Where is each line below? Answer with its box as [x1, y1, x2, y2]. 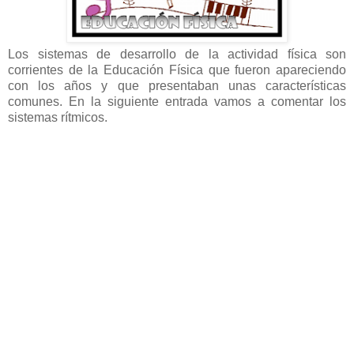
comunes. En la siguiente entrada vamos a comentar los [8, 95, 346, 109]
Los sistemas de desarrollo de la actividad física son [8, 47, 346, 62]
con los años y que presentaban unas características [8, 79, 346, 93]
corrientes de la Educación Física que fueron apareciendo [8, 63, 346, 77]
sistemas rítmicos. [8, 111, 107, 125]
